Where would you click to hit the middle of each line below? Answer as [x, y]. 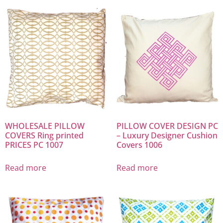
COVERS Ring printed [44, 136]
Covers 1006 [139, 145]
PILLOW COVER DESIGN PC [167, 126]
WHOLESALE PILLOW [45, 126]
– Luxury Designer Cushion [167, 136]
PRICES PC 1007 [34, 145]
